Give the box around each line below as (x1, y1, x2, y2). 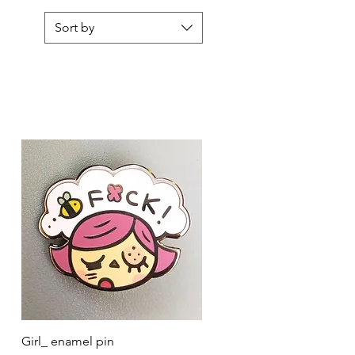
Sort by (55, 20, 94, 36)
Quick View (84, 332, 140, 347)
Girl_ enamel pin (21, 333, 115, 349)
